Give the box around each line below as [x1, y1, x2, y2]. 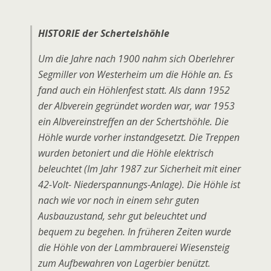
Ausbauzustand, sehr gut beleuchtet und [38, 209, 206, 223]
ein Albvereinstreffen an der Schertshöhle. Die [38, 115, 229, 128]
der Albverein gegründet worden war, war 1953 [38, 99, 235, 113]
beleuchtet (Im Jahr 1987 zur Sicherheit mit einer [38, 162, 241, 175]
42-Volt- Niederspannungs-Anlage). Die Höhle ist [38, 178, 240, 191]
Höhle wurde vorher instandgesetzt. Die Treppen [38, 131, 240, 144]
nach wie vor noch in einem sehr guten [38, 194, 199, 207]
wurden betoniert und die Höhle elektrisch [38, 146, 214, 160]
